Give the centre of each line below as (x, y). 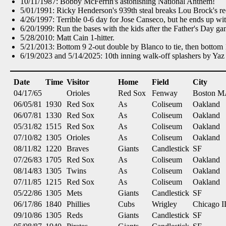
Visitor (78, 82)
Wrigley (164, 204)
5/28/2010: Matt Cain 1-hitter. (67, 38)
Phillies (78, 204)
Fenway (165, 93)
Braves (78, 149)
